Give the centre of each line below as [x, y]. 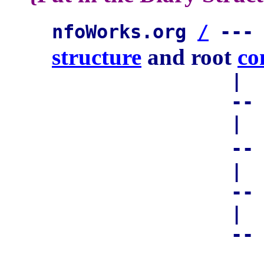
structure [97, 57]
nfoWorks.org [125, 32]
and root [189, 57]
